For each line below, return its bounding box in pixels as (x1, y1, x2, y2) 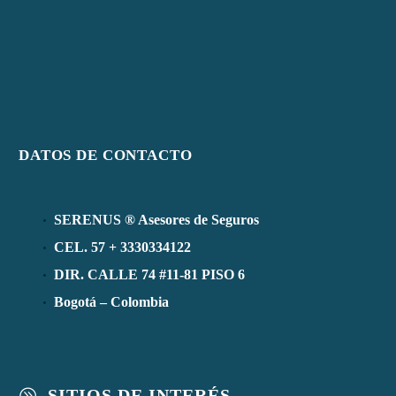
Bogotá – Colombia (54, 293, 169, 309)
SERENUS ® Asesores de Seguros (54, 211, 259, 227)
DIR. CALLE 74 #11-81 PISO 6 (54, 266, 245, 282)
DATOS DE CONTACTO (19, 147, 193, 164)
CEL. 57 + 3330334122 (54, 239, 191, 255)
